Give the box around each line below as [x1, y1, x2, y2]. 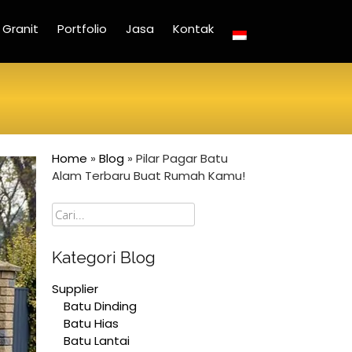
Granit [2, 20, 38, 37]
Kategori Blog [52, 247, 156, 267]
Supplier [52, 280, 98, 297]
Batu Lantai [64, 332, 130, 349]
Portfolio [57, 20, 107, 37]
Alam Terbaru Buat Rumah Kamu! [52, 167, 245, 184]
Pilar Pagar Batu [136, 150, 228, 167]
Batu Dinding [64, 297, 137, 314]
